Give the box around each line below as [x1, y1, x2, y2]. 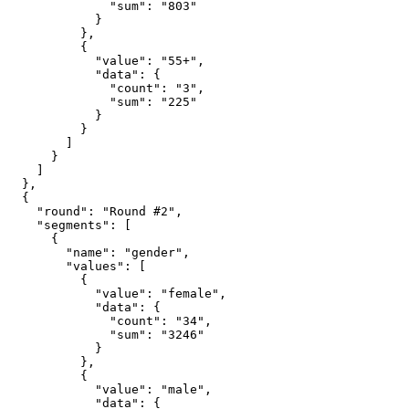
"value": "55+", [7, 54, 95, 68]
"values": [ [7, 259, 66, 273]
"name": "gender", [7, 246, 66, 259]
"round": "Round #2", [7, 204, 37, 218]
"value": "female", [7, 287, 95, 300]
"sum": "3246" [7, 328, 110, 341]
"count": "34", [7, 314, 110, 328]
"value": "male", [7, 383, 95, 396]
